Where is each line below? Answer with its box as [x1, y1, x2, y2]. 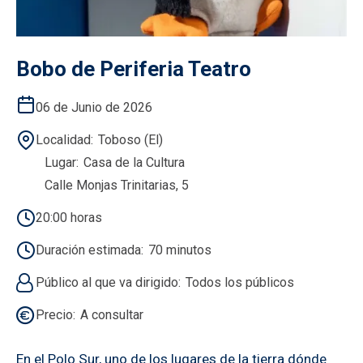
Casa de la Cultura [83, 154, 185, 170]
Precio [36, 306, 73, 322]
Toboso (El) [98, 131, 163, 147]
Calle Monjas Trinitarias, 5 [45, 177, 189, 193]
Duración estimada [36, 241, 141, 258]
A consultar [80, 306, 143, 322]
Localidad [36, 131, 91, 147]
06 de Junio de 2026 [36, 99, 152, 115]
